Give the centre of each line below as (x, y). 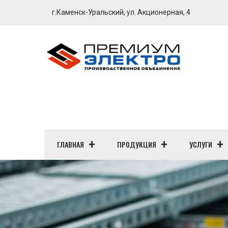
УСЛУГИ (201, 144)
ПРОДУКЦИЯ (137, 144)
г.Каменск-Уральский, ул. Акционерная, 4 (121, 12)
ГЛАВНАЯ (70, 144)
